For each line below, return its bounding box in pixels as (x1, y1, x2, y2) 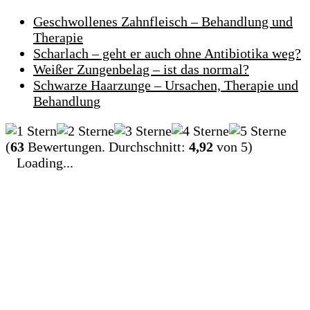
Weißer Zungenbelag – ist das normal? (33, 61, 249, 77)
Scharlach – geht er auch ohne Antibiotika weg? (33, 45, 301, 61)
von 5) (213, 138, 253, 154)
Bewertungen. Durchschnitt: (24, 138, 189, 154)
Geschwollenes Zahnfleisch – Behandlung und (33, 13, 293, 29)
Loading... (17, 154, 73, 170)
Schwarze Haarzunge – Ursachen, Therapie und (33, 77, 298, 93)
